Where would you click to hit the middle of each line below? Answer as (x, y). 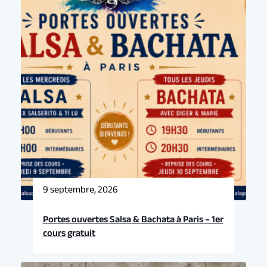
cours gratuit (69, 233)
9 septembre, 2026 (80, 190)
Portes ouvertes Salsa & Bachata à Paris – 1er (133, 219)
